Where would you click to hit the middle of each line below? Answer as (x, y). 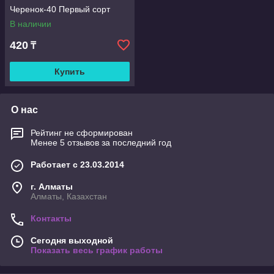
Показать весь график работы (97, 250)
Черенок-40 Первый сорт (60, 9)
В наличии (31, 24)
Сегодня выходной (72, 240)
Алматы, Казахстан (69, 196)
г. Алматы (52, 187)
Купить (70, 72)
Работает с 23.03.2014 (77, 165)
